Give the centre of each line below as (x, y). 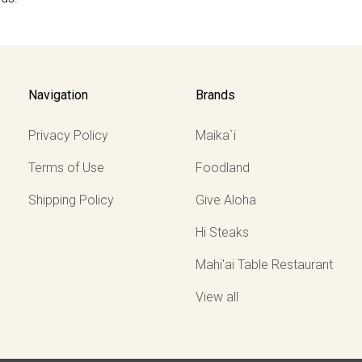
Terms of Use (67, 167)
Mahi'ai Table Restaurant (264, 264)
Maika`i (216, 135)
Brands (215, 95)
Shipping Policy (72, 200)
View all (217, 297)
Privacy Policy (69, 135)
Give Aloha (226, 200)
